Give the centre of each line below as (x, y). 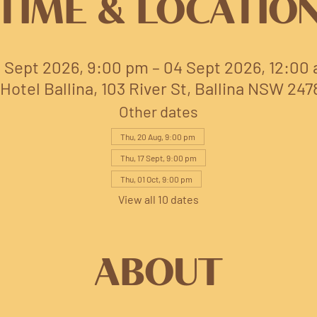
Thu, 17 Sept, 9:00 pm (158, 158)
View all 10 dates (158, 200)
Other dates (158, 111)
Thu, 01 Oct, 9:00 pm (156, 179)
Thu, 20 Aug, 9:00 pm (158, 137)
